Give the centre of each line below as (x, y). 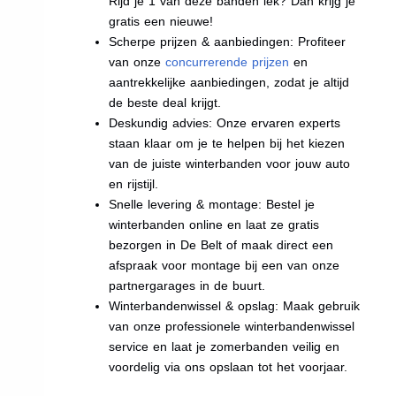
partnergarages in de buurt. (187, 285)
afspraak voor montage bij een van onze (225, 265)
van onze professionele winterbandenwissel (232, 326)
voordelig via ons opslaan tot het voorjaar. (228, 366)
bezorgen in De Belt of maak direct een (221, 244)
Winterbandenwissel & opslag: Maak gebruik (235, 305)
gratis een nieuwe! (161, 21)
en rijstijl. (134, 183)
